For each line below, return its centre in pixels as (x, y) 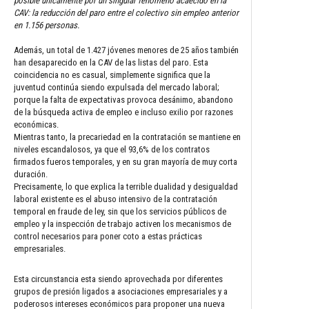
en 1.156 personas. (47, 25)
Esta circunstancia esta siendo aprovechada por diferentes (118, 279)
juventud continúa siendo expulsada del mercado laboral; (117, 87)
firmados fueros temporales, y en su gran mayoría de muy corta (126, 161)
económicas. (36, 124)
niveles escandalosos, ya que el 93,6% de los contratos (112, 149)
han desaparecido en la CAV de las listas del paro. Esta (111, 62)
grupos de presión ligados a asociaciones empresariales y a (121, 291)
